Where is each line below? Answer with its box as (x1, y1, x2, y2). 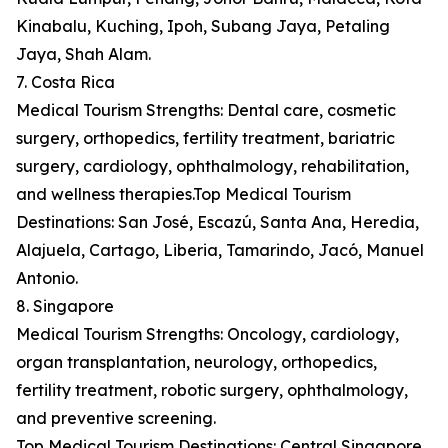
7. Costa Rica (16, 72, 115, 93)
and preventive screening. (16, 408, 216, 429)
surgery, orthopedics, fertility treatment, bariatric (16, 128, 395, 149)
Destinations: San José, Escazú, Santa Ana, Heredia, (16, 212, 419, 233)
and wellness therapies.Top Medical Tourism (16, 184, 351, 205)
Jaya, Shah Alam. (16, 44, 151, 65)
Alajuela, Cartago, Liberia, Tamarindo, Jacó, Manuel (16, 240, 424, 261)
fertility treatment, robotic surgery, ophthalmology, (16, 380, 408, 401)
